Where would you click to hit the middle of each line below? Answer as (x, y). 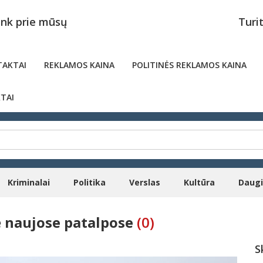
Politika (90, 182)
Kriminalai (29, 182)
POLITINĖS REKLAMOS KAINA (189, 65)
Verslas (145, 182)
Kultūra (199, 182)
